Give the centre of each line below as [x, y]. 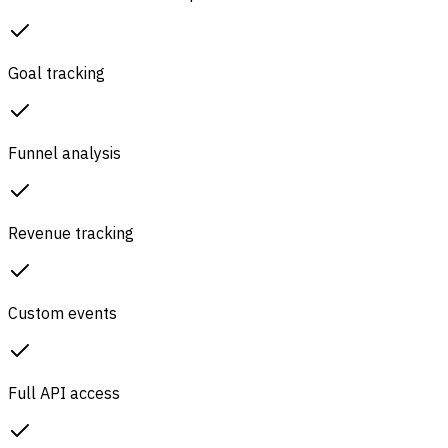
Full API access [64, 392]
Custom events [62, 312]
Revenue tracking [71, 232]
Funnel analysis [64, 152]
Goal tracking [56, 72]
